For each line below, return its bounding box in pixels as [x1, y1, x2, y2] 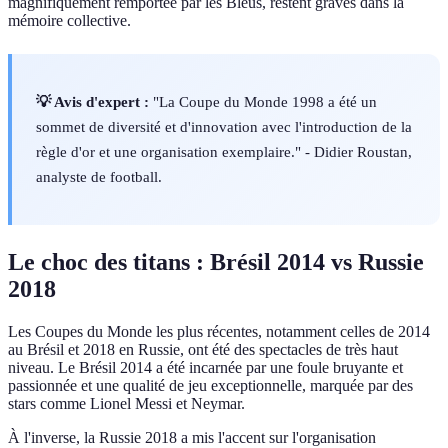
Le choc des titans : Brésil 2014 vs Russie [8, 248, 424, 275]
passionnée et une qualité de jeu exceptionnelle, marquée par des [8, 376, 413, 394]
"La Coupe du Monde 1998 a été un [149, 93, 377, 111]
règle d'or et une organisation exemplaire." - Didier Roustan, [36, 143, 412, 161]
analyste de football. [36, 168, 162, 186]
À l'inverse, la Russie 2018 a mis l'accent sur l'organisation [8, 428, 376, 446]
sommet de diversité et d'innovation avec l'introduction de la [36, 118, 412, 136]
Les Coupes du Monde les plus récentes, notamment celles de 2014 [8, 322, 430, 340]
